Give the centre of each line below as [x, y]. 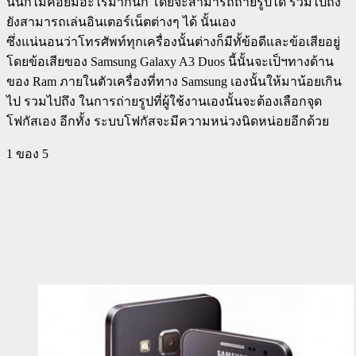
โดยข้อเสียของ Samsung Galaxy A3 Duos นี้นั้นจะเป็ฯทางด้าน [170, 61]
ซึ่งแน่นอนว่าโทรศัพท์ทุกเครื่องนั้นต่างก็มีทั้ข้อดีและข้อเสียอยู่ [173, 41]
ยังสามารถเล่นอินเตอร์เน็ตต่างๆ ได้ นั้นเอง [121, 21]
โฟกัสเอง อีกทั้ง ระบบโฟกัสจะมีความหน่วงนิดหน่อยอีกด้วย [168, 121]
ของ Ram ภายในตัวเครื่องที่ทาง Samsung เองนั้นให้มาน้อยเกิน [174, 81]
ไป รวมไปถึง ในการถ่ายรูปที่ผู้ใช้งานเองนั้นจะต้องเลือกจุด [164, 101]
